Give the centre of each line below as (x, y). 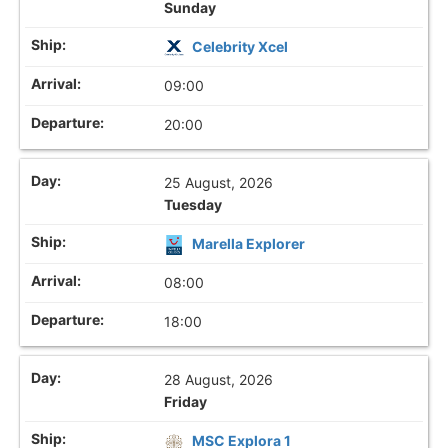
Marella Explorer (249, 244)
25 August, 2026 (219, 183)
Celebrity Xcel (240, 46)
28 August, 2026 (219, 380)
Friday (186, 402)
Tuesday (193, 205)
